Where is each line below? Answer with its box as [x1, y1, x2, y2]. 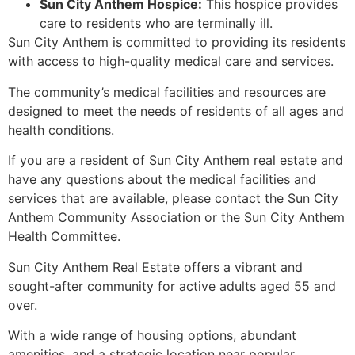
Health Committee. [8, 228, 120, 245]
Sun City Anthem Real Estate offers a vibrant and [8, 258, 303, 275]
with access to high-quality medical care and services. [8, 53, 334, 70]
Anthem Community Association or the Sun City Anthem [8, 209, 345, 226]
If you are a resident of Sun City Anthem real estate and [8, 152, 343, 169]
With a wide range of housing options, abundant [8, 326, 296, 343]
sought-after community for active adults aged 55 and [8, 277, 336, 294]
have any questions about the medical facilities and [8, 171, 316, 188]
